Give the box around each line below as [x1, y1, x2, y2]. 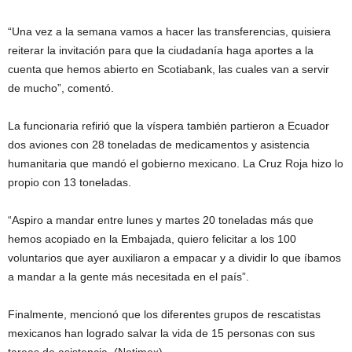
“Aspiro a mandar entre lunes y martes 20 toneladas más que [8, 214, 313, 226]
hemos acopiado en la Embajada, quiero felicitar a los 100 [8, 233, 296, 245]
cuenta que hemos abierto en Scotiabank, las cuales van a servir [8, 63, 329, 75]
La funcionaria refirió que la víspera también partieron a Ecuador [8, 119, 329, 132]
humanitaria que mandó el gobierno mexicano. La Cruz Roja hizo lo [8, 157, 343, 170]
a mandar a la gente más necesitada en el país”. [8, 270, 249, 283]
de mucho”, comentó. [8, 82, 114, 94]
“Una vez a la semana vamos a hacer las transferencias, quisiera [8, 25, 331, 38]
